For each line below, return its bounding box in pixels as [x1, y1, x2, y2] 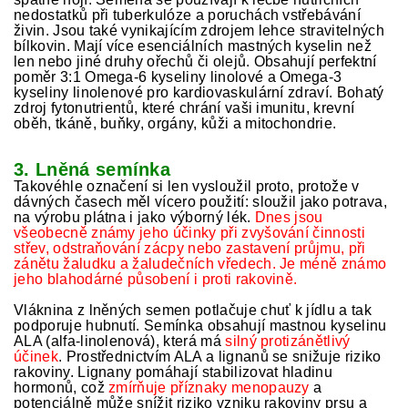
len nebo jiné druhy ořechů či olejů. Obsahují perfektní [14, 54, 377, 69]
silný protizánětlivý [225, 333, 351, 349]
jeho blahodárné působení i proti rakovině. [14, 271, 298, 287]
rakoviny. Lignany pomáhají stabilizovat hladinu [14, 364, 333, 380]
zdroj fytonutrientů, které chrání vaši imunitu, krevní [14, 100, 355, 116]
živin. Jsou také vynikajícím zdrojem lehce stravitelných [14, 23, 384, 38]
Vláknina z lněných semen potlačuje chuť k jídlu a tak [14, 302, 372, 318]
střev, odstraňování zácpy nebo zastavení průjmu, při [14, 240, 366, 256]
